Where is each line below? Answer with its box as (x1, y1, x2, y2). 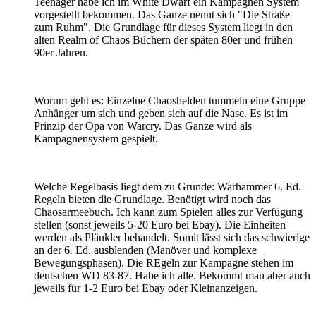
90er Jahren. (34, 46, 88, 59)
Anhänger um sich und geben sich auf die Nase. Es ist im (34, 107, 288, 119)
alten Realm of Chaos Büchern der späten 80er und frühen (34, 33, 293, 46)
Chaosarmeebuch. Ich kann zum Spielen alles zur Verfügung (34, 205, 303, 218)
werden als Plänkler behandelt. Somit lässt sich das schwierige (34, 231, 310, 243)
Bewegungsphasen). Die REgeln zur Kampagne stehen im (34, 256, 293, 269)
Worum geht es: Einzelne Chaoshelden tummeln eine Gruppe (34, 94, 305, 107)
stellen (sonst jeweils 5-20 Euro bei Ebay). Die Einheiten (34, 218, 286, 231)
